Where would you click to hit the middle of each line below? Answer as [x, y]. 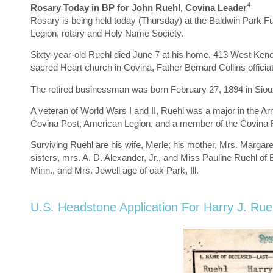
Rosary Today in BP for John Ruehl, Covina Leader [139, 7]
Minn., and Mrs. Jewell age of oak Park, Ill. [115, 171]
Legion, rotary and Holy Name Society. [107, 33]
